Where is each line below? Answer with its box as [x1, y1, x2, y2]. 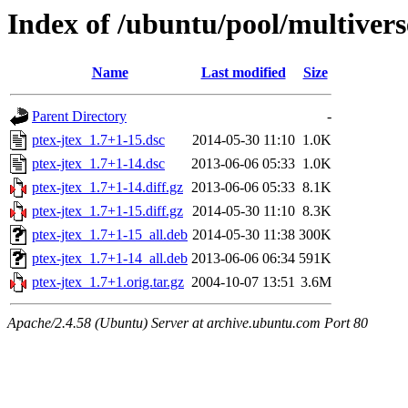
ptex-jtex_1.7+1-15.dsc [32, 132, 165, 148]
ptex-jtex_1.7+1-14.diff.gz [32, 179, 183, 196]
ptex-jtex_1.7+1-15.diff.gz [32, 203, 183, 219]
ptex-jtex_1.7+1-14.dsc [32, 156, 165, 172]
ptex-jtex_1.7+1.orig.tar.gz [32, 274, 184, 291]
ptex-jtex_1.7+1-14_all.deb [32, 250, 188, 267]
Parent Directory [32, 108, 127, 125]
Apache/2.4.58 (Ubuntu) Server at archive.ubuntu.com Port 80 [7, 315, 368, 331]
